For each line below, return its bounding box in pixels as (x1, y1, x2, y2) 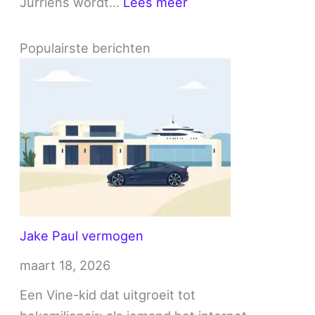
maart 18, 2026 (20, 257, 111, 273)
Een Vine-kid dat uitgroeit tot (20, 286, 196, 302)
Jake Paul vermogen (20, 227, 144, 243)
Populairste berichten (20, 39, 151, 56)
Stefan (187, 15, 229, 31)
